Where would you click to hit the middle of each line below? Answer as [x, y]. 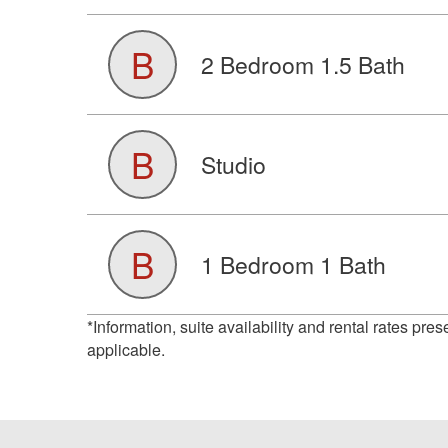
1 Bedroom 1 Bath [293, 264]
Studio [233, 164]
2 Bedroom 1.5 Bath [303, 64]
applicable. [126, 349]
